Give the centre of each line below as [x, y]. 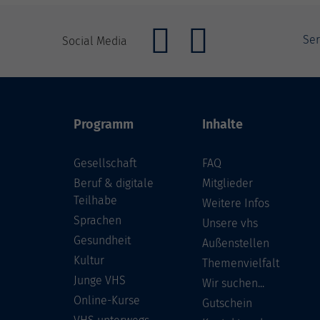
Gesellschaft [105, 163]
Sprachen [97, 220]
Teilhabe [95, 200]
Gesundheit [102, 240]
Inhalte [222, 124]
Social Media [95, 41]
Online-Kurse [107, 300]
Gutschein [227, 303]
